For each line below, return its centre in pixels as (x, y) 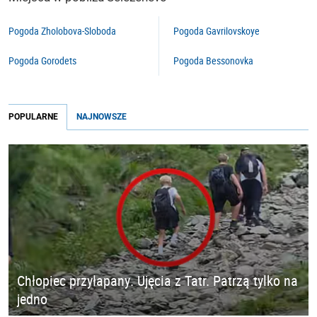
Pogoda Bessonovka (213, 60)
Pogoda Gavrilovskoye (217, 31)
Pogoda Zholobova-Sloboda (62, 31)
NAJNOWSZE (102, 117)
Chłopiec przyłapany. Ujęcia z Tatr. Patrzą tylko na (157, 281)
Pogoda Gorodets (42, 60)
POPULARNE (33, 117)
